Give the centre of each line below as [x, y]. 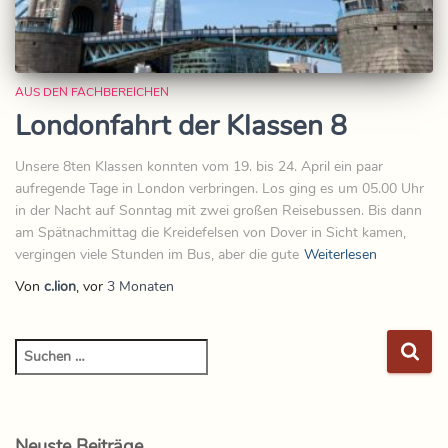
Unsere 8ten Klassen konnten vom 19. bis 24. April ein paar [199, 166]
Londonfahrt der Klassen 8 [181, 125]
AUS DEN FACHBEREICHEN [92, 91]
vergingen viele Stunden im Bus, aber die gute [157, 254]
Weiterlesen [340, 254]
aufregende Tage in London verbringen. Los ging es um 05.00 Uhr [219, 188]
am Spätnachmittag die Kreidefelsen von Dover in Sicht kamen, [210, 232]
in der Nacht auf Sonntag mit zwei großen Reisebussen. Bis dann [218, 210]
